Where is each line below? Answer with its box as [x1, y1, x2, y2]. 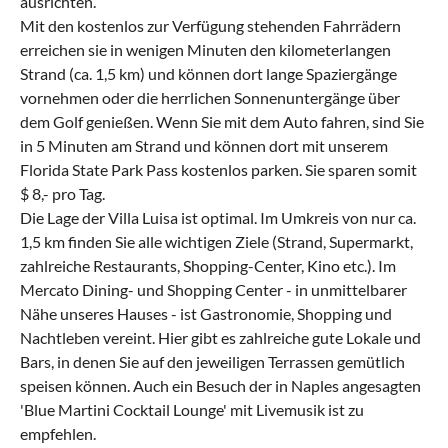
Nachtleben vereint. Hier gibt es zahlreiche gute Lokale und [20, 327, 421, 347]
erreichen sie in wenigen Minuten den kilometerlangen [20, 39, 391, 59]
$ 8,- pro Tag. [20, 183, 105, 203]
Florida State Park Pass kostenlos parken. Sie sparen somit [20, 159, 417, 179]
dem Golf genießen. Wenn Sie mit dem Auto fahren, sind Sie [20, 111, 424, 131]
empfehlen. [20, 423, 96, 443]
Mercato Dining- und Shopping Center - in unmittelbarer [20, 279, 407, 299]
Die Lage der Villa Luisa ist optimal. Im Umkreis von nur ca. [20, 207, 416, 227]
